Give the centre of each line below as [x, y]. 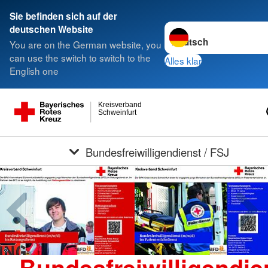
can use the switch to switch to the [80, 58]
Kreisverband [120, 105]
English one [34, 71]
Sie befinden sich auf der [63, 16]
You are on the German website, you [86, 45]
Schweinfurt [117, 112]
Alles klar [183, 60]
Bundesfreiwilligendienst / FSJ [157, 152]
